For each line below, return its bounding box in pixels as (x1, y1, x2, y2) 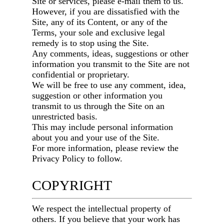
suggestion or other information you (32, 90, 163, 101)
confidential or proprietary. (32, 69, 130, 80)
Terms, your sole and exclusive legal (32, 27, 165, 38)
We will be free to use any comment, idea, (32, 80, 186, 90)
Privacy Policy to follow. (32, 153, 123, 164)
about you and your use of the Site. (32, 132, 160, 143)
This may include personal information (32, 122, 173, 132)
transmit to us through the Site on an (32, 101, 165, 111)
